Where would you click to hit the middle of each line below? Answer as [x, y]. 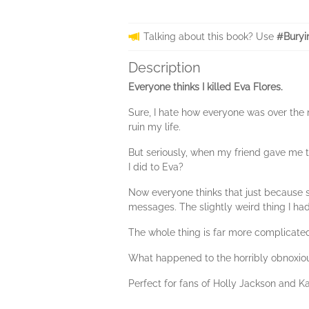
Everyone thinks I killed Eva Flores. [206, 87]
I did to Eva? [156, 167]
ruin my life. [154, 127]
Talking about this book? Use [210, 37]
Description [165, 68]
